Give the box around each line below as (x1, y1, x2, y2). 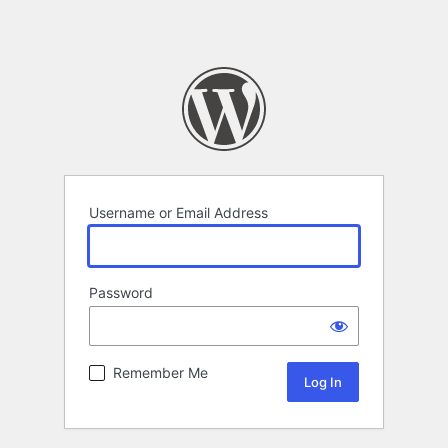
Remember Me (113, 364, 208, 382)
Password (89, 284, 153, 302)
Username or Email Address (89, 204, 268, 222)
